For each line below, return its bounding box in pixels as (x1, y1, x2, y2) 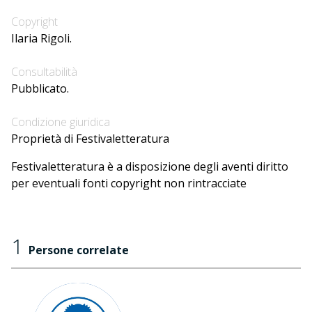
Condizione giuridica (11, 114, 110, 130)
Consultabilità (11, 64, 77, 79)
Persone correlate (29, 242, 129, 258)
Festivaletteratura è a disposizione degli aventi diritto (11, 159, 288, 174)
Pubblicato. (11, 81, 69, 96)
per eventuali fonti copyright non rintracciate (11, 175, 247, 191)
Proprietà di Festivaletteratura (11, 131, 169, 146)
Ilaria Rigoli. (11, 31, 72, 46)
